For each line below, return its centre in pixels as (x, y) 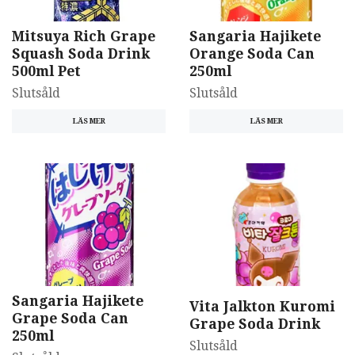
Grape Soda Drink (255, 324)
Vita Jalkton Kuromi (262, 307)
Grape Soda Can (70, 318)
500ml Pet (46, 72)
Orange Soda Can (252, 54)
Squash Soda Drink (81, 54)
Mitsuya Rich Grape (84, 37)
